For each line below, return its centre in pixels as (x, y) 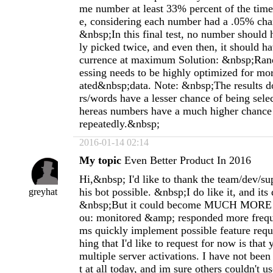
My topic (100, 160)
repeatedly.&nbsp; (119, 124)
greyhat (43, 192)
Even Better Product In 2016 (188, 160)
